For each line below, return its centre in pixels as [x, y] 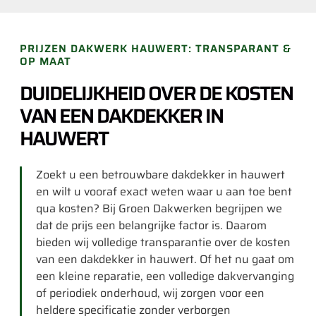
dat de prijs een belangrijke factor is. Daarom [151, 225]
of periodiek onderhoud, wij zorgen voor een [150, 293]
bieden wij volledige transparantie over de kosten [163, 242]
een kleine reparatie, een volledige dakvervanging [165, 276]
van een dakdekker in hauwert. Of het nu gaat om [165, 259]
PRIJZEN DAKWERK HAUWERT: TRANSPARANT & [156, 49]
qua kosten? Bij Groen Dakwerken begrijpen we [159, 208]
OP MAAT [45, 61]
